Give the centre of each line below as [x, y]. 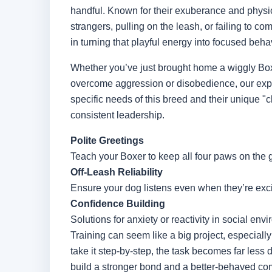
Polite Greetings [107, 141]
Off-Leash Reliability [117, 172]
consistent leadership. [117, 115]
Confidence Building [118, 204]
